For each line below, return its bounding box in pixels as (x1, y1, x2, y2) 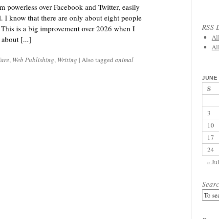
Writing (57, 55, 77, 64)
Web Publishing (12, 55, 54, 64)
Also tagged (80, 55, 115, 64)
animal (115, 55, 133, 64)
